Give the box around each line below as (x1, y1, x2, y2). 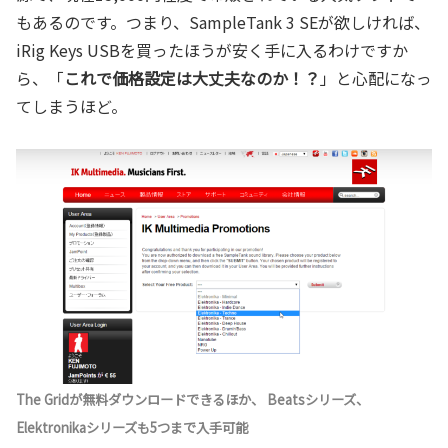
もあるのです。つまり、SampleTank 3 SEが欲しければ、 (16, 9, 430, 34)
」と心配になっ (320, 65, 432, 90)
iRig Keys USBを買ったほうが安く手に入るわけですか (16, 37, 408, 62)
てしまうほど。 (16, 93, 127, 118)
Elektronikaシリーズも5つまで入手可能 (16, 417, 248, 437)
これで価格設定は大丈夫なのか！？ (64, 65, 320, 90)
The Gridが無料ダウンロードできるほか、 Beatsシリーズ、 (16, 389, 369, 409)
